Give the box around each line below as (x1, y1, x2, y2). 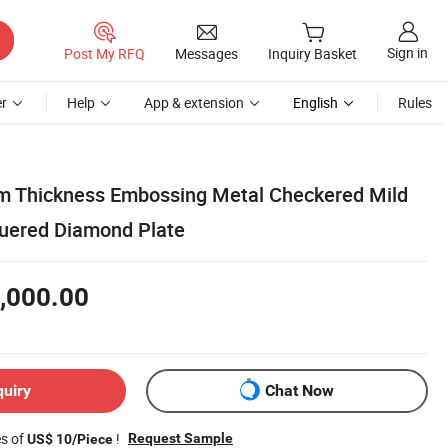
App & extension (144, 93, 244, 112)
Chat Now (265, 381, 334, 401)
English (293, 93, 338, 112)
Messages (175, 43, 238, 63)
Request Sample (128, 429, 233, 446)
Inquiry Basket (268, 44, 357, 64)
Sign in (387, 43, 428, 63)
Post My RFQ (64, 43, 145, 63)
